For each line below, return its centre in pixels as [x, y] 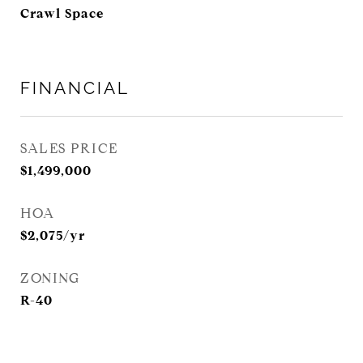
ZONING [50, 278]
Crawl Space [62, 13]
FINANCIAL [75, 88]
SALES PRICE [69, 149]
